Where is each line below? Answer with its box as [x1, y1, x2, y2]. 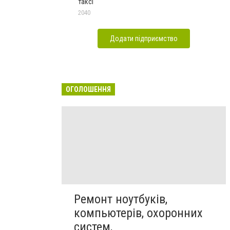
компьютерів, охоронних [74, 205, 203, 220]
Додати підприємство [110, 34, 178, 43]
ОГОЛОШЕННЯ [66, 85, 111, 93]
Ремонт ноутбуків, [74, 191, 167, 206]
